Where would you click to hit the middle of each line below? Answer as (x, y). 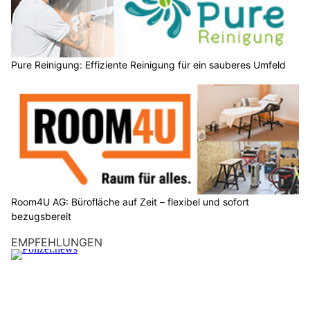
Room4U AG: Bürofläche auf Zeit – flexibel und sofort (130, 202)
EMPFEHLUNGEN (57, 243)
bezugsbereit (41, 217)
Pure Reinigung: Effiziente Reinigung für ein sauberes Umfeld (148, 64)
